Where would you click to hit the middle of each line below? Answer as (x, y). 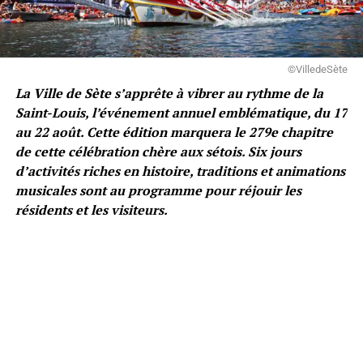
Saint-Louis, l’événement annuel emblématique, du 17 (181, 112)
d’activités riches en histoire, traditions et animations (180, 171)
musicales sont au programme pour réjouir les (158, 190)
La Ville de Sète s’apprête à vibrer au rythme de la (169, 93)
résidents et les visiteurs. (91, 209)
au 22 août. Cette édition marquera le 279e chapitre (174, 132)
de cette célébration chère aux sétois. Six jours (158, 151)
